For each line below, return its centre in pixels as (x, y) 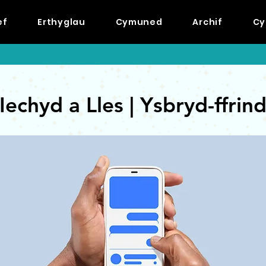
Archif (208, 22)
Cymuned (139, 22)
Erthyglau (61, 22)
